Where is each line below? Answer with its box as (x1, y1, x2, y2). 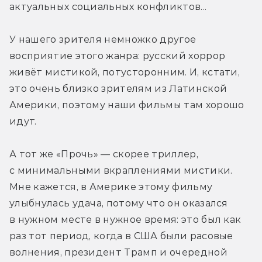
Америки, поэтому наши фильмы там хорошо (9, 99, 244, 111)
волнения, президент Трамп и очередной (9, 246, 227, 258)
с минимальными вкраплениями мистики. (9, 164, 233, 176)
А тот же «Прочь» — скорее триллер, (9, 148, 198, 160)
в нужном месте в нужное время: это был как (9, 213, 242, 225)
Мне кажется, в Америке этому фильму (9, 181, 213, 192)
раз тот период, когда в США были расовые (9, 230, 233, 242)
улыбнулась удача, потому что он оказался (9, 197, 228, 209)
